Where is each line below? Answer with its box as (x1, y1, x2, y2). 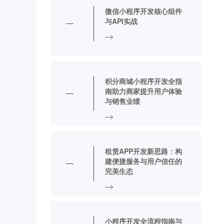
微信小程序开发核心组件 (105, 6, 182, 16)
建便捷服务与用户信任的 (105, 156, 182, 166)
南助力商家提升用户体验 (105, 86, 182, 96)
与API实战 (105, 16, 137, 26)
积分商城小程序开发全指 (105, 76, 182, 86)
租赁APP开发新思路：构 (105, 146, 182, 156)
